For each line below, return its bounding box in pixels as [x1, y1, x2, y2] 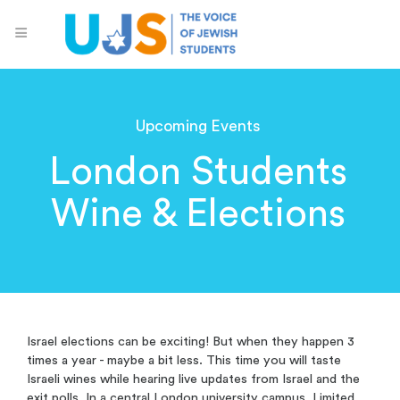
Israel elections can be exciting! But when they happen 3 [27, 335, 354, 349]
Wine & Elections [50, 194, 346, 233]
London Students [48, 152, 347, 191]
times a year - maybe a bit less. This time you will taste [27, 354, 341, 368]
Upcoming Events [135, 119, 261, 134]
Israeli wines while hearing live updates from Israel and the [27, 372, 360, 387]
